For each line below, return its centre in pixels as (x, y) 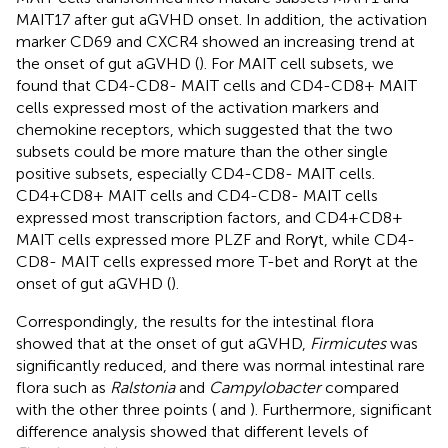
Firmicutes (348, 344)
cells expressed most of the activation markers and (197, 108)
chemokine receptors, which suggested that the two (204, 130)
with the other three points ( (116, 410)
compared (360, 388)
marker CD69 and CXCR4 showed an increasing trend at (215, 42)
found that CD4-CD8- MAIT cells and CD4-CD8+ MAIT (216, 86)
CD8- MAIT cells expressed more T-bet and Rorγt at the (217, 262)
